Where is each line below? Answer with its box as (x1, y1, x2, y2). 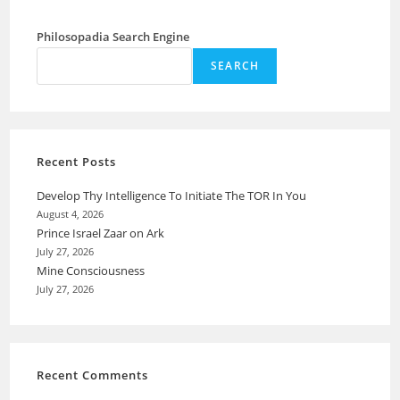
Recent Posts (37, 154, 117, 170)
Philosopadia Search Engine (37, 29, 190, 45)
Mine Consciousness (37, 262, 148, 279)
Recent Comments (37, 367, 149, 383)
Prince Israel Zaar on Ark (37, 225, 165, 241)
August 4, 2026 (37, 208, 104, 221)
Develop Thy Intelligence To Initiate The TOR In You (37, 187, 307, 204)
